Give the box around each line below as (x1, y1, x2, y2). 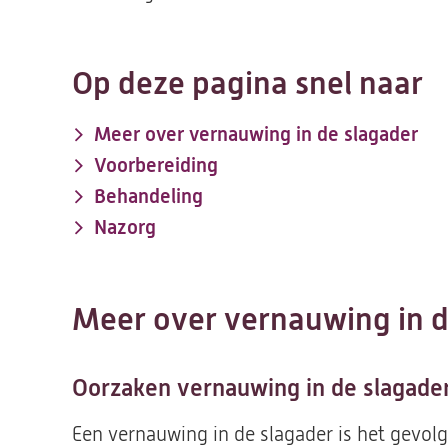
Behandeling (94, 185, 203, 208)
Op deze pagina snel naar (72, 65, 423, 102)
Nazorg (94, 216, 156, 239)
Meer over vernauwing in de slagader (94, 123, 418, 146)
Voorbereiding (94, 154, 218, 177)
